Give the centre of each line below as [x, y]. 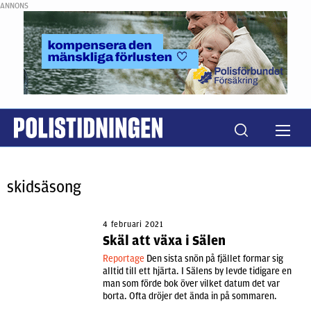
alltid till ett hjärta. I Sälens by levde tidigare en [197, 271]
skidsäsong [44, 187]
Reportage [125, 259]
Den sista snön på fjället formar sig [215, 259]
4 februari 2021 [133, 224]
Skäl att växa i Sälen [164, 241]
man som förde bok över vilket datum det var [191, 284]
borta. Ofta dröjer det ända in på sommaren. [190, 296]
